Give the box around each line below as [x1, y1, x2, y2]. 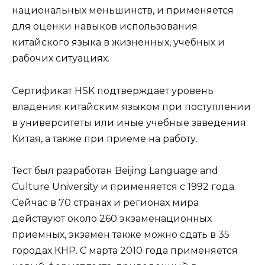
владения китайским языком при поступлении [12, 101, 251, 112]
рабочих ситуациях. [12, 53, 109, 64]
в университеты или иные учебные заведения [12, 117, 246, 128]
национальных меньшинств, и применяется [12, 5, 234, 17]
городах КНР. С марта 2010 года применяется [12, 244, 238, 256]
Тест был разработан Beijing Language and [12, 164, 218, 176]
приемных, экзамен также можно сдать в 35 [12, 228, 230, 240]
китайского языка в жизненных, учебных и [12, 37, 225, 49]
